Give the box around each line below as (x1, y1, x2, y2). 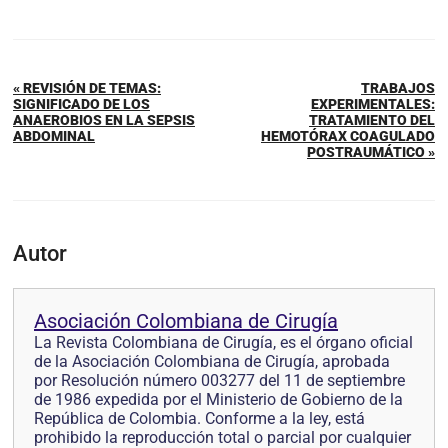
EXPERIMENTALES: (311, 96, 435, 112)
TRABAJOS (361, 80, 435, 96)
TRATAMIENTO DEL (309, 112, 435, 128)
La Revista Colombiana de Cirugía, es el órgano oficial (34, 333, 413, 352)
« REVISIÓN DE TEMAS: (13, 80, 161, 96)
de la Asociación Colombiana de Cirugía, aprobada (34, 352, 390, 371)
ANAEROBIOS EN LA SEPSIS (13, 112, 195, 128)
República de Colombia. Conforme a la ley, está (34, 409, 365, 428)
